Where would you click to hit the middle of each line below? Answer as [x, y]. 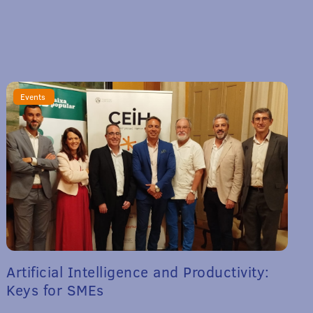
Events [34, 97]
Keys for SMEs [55, 289]
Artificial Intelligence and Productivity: [138, 271]
